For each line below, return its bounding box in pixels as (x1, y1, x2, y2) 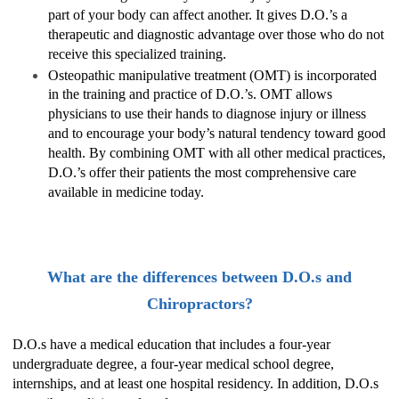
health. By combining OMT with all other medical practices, (48, 144, 386, 163)
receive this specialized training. (48, 45, 226, 64)
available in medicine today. (48, 183, 204, 202)
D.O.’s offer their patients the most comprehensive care (48, 164, 356, 183)
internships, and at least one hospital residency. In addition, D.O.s (12, 375, 379, 391)
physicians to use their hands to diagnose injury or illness (48, 105, 366, 124)
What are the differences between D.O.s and (47, 267, 352, 286)
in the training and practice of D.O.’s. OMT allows (48, 85, 332, 104)
